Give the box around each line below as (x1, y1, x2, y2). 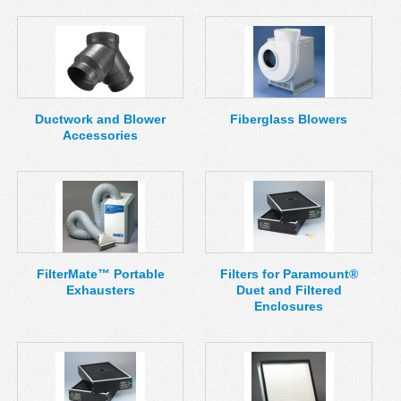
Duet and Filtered (235, 283, 342, 297)
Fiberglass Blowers (230, 112, 348, 126)
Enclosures (254, 299, 324, 313)
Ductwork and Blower (35, 112, 166, 126)
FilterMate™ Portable (36, 267, 165, 281)
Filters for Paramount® (219, 267, 358, 281)
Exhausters (65, 283, 135, 297)
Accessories (63, 128, 139, 142)
